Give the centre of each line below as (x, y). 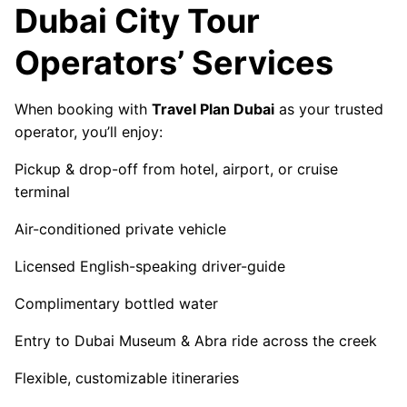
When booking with (83, 109)
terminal (42, 192)
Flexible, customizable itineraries (127, 378)
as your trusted (329, 109)
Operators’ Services (174, 63)
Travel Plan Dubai (213, 109)
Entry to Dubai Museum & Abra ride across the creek (196, 341)
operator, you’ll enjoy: (89, 132)
